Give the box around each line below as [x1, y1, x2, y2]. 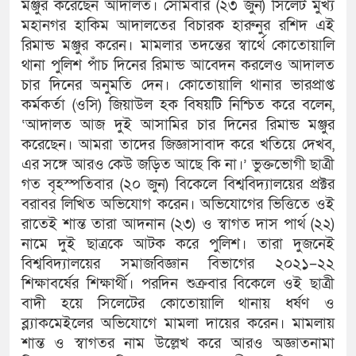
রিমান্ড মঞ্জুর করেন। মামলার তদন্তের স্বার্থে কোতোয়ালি [21, 36, 335, 56]
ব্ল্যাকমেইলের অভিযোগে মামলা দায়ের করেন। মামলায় [21, 314, 335, 335]
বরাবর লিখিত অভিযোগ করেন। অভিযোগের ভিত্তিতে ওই [21, 195, 335, 215]
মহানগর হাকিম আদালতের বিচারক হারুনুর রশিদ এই [21, 16, 335, 37]
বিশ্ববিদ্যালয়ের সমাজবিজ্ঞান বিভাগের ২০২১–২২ [21, 254, 335, 275]
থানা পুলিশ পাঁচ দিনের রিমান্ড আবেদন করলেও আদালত [21, 56, 335, 76]
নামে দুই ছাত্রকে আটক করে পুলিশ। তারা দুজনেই [21, 234, 335, 255]
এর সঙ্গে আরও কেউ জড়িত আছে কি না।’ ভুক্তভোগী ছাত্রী [21, 155, 335, 176]
